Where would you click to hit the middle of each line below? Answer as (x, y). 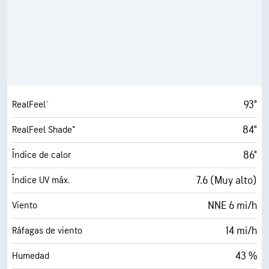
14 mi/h (241, 231)
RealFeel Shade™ (44, 130)
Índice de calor (41, 155)
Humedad (31, 256)
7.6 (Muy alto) (227, 180)
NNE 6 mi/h (232, 206)
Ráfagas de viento (47, 231)
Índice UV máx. (41, 180)
